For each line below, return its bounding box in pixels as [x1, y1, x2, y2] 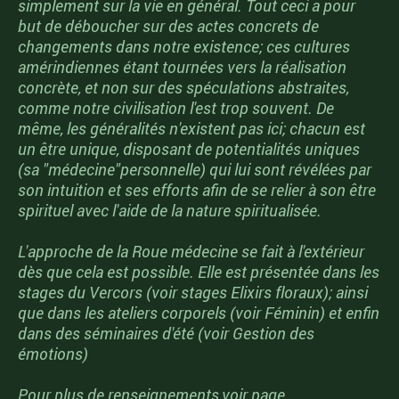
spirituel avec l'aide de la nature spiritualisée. [18, 200, 322, 221]
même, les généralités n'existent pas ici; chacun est [18, 118, 365, 139]
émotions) [18, 344, 88, 364]
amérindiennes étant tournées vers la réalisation [18, 57, 346, 77]
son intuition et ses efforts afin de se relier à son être [18, 180, 376, 200]
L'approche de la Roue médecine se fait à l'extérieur [18, 241, 364, 262]
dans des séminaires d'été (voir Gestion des [18, 323, 314, 344]
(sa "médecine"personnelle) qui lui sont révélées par [18, 159, 371, 180]
